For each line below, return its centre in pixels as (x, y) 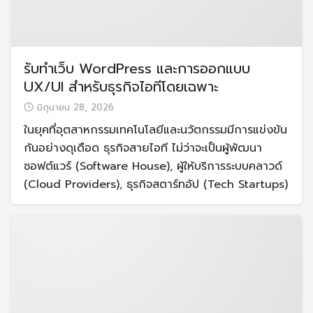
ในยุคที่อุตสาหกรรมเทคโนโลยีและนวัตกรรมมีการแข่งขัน (155, 130)
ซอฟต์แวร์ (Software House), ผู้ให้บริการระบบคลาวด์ (153, 166)
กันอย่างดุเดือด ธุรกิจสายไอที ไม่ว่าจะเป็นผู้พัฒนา (143, 148)
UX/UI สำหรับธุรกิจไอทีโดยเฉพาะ (121, 86)
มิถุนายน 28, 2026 (75, 107)
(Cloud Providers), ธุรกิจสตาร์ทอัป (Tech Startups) (156, 184)
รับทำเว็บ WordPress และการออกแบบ (137, 68)
